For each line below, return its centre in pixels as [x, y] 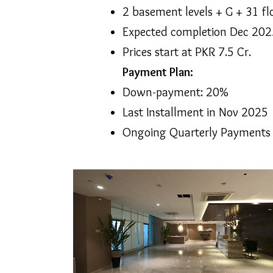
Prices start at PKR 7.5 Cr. [187, 52]
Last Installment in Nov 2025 [195, 112]
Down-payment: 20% [175, 92]
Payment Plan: [158, 72]
